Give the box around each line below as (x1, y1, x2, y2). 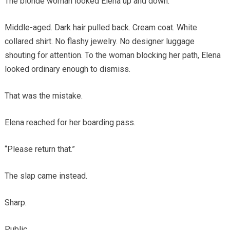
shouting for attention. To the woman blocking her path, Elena (4, 50, 221, 61)
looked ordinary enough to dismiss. (4, 64, 130, 74)
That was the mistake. (4, 91, 83, 101)
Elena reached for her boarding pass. (4, 118, 136, 128)
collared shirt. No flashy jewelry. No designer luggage (4, 36, 195, 47)
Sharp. (4, 198, 27, 208)
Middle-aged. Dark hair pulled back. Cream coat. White (4, 23, 197, 33)
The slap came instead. (4, 171, 87, 181)
